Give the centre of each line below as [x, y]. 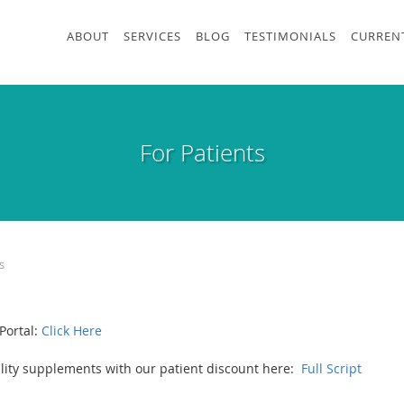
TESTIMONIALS [290, 36]
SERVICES [152, 36]
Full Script [331, 368]
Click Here [72, 330]
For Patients [202, 153]
